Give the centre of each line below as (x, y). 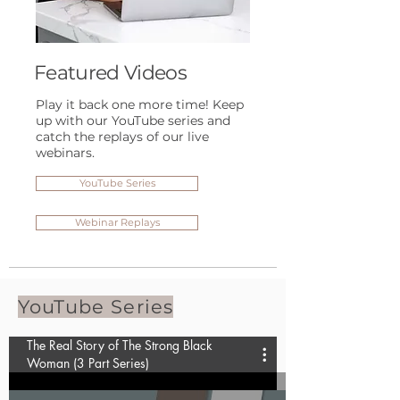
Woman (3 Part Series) (88, 363)
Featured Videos (111, 73)
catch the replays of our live (122, 137)
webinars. (67, 153)
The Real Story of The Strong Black (120, 345)
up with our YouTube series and (133, 121)
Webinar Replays (117, 222)
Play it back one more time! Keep (140, 104)
